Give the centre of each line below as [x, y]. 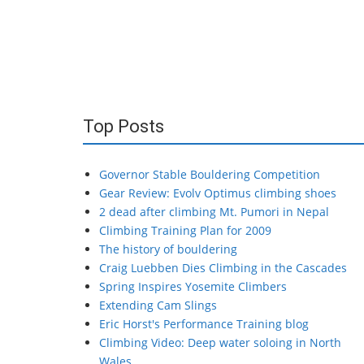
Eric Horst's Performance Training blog [204, 324]
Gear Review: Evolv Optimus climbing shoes [218, 193]
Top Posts [123, 126]
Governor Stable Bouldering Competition [210, 174]
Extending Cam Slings [158, 305]
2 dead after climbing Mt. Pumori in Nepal [214, 212]
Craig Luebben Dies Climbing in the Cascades [223, 268]
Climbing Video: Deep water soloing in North [220, 342]
